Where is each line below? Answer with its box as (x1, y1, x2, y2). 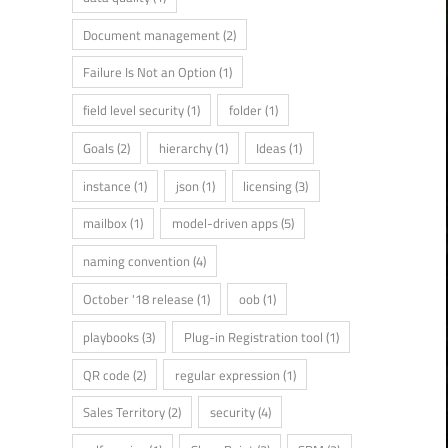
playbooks (82, 326, 139, 347)
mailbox (82, 213, 127, 234)
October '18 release (82, 288, 194, 309)
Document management (82, 24, 220, 45)
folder (228, 100, 262, 121)
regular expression (174, 364, 280, 385)
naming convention (82, 251, 190, 272)
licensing (243, 175, 293, 196)
